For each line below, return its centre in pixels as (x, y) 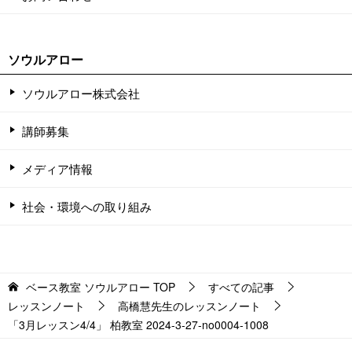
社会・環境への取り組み (87, 206)
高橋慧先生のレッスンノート (189, 305)
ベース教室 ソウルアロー (88, 286)
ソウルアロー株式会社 (81, 93)
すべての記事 (241, 286)
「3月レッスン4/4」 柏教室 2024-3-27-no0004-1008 (138, 324)
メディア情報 (57, 168)
